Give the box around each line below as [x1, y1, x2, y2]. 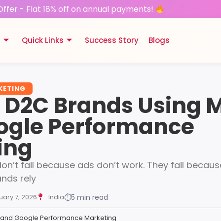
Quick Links [22, 35, 64, 46]
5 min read [71, 192, 108, 202]
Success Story [85, 35, 139, 46]
